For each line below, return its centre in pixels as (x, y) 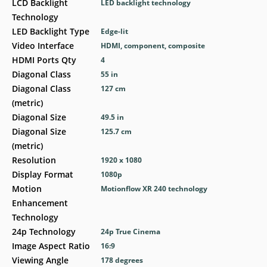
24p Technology (44, 232)
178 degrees (122, 260)
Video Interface (43, 46)
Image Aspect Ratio (51, 246)
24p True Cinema (131, 232)
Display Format (43, 174)
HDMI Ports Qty (44, 60)
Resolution (34, 160)
